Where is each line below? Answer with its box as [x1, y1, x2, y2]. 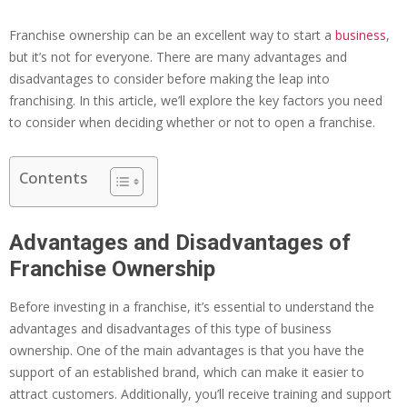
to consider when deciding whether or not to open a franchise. [9, 114, 375, 132]
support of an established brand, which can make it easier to [9, 363, 364, 382]
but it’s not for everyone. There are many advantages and [9, 48, 347, 66]
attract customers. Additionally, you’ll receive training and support [9, 385, 392, 403]
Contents [19, 167, 87, 189]
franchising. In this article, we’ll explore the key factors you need [9, 92, 382, 110]
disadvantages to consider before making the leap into [9, 70, 330, 88]
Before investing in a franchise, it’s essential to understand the [9, 298, 374, 316]
